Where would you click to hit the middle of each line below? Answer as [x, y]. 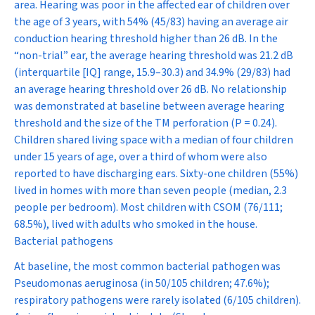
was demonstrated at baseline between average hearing [149, 106]
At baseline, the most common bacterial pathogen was [147, 266]
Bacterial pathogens [64, 241]
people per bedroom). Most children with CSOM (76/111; [148, 207]
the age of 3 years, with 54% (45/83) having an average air [151, 22]
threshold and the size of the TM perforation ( [124, 123]
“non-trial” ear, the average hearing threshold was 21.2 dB [154, 56]
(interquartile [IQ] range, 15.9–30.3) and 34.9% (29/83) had [152, 72]
